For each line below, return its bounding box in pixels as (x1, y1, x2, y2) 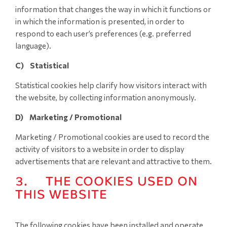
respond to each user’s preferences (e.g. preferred (15, 29, 191, 38)
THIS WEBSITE (15, 186, 107, 202)
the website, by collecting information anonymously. (15, 93, 196, 102)
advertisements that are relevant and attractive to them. (15, 157, 212, 166)
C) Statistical (15, 61, 69, 70)
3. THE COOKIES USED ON (15, 173, 198, 189)
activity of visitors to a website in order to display (15, 144, 184, 154)
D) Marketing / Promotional (15, 112, 122, 122)
